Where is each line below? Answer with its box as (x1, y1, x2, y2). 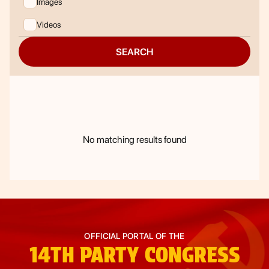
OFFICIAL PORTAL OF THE (84, 231, 185, 241)
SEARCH (115, 46, 154, 58)
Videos (37, 19, 61, 29)
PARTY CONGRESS (74, 241, 240, 268)
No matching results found (82, 134, 187, 145)
